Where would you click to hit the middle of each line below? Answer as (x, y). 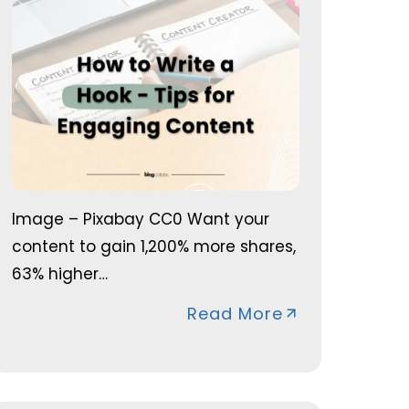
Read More (235, 313)
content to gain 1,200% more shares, (154, 246)
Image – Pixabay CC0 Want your (141, 219)
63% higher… (60, 273)
